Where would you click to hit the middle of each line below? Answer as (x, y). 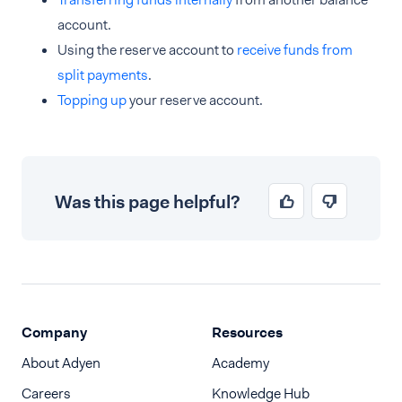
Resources (247, 332)
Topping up (92, 100)
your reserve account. (195, 100)
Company (54, 332)
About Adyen (61, 363)
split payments (103, 75)
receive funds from (295, 50)
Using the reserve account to (147, 50)
